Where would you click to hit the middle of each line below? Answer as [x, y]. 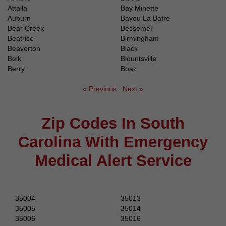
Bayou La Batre [145, 18]
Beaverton [24, 49]
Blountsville [138, 59]
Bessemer [137, 29]
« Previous [100, 89]
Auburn [19, 18]
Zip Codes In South [113, 124]
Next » [133, 89]
